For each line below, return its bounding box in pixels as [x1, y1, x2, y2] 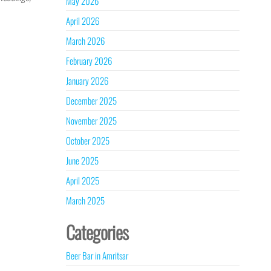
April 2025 [65, 174, 99, 187]
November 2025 [65, 114, 117, 127]
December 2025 [65, 94, 117, 107]
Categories [65, 218, 129, 246]
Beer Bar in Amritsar [65, 249, 128, 262]
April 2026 [65, 14, 99, 27]
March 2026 [65, 34, 105, 47]
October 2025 [65, 134, 109, 147]
